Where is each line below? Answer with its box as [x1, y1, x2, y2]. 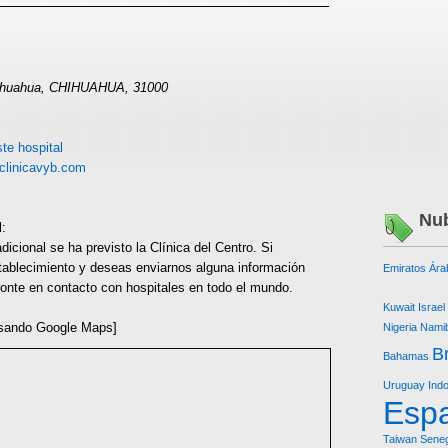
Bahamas [383, 350, 429, 362]
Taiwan [383, 433, 417, 445]
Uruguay [383, 379, 425, 391]
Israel [418, 301, 445, 313]
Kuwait [383, 301, 415, 313]
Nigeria [383, 321, 417, 333]
